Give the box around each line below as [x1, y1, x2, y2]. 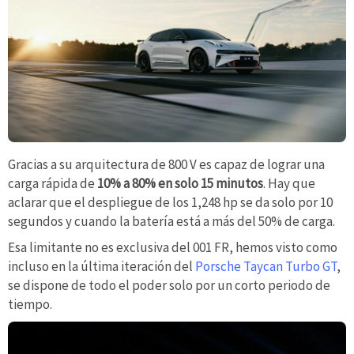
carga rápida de [8, 174, 95, 192]
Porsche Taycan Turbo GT [195, 258, 337, 276]
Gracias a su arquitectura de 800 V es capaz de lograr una [8, 155, 325, 173]
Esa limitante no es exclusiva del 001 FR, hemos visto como [8, 239, 337, 257]
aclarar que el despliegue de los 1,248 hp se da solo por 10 [8, 193, 333, 211]
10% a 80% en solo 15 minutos [95, 174, 263, 192]
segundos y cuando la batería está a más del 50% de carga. [8, 212, 335, 230]
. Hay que [263, 174, 315, 192]
